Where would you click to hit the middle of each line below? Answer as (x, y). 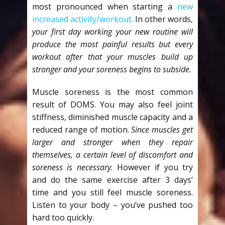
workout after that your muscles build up (113, 57)
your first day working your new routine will (113, 32)
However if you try (153, 167)
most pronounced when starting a (105, 7)
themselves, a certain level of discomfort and (113, 155)
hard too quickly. (63, 218)
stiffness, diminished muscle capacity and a (113, 117)
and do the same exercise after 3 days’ (113, 180)
